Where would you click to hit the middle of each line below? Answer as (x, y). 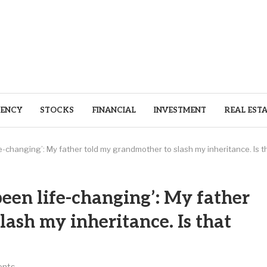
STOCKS (57, 110)
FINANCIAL (114, 110)
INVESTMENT (180, 110)
